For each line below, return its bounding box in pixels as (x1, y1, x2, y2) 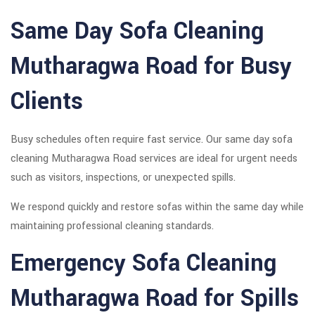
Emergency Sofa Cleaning (11, 247, 276, 281)
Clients (11, 85, 83, 119)
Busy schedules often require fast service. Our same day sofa (11, 132, 292, 148)
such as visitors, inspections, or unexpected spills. (11, 170, 236, 186)
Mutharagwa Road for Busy (11, 50, 292, 84)
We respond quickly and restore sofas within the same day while (11, 200, 304, 215)
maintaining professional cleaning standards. (11, 219, 214, 234)
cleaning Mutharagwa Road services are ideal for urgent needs (11, 151, 297, 167)
